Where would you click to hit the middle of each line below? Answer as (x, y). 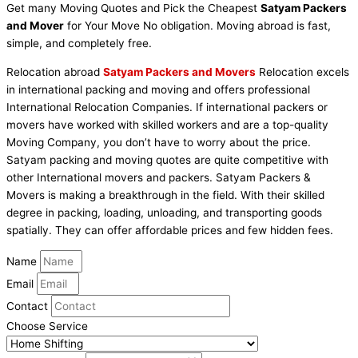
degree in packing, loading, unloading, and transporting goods (164, 213)
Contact (29, 306)
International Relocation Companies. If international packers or (167, 107)
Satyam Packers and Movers (179, 72)
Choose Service (47, 326)
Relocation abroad (55, 72)
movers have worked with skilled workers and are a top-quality (167, 125)
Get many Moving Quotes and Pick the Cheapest (133, 8)
